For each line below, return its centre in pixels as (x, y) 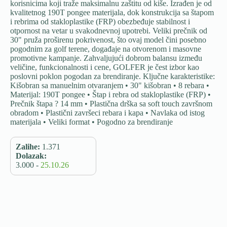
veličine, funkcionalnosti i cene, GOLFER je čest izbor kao (105, 67)
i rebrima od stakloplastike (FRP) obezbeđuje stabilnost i (100, 22)
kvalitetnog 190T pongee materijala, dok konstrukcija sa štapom (112, 12)
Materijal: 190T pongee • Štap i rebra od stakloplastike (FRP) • (110, 94)
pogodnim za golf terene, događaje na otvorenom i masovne (106, 49)
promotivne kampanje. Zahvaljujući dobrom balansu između (106, 58)
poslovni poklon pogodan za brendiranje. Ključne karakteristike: (112, 76)
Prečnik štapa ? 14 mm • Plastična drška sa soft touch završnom (111, 104)
